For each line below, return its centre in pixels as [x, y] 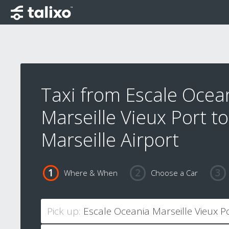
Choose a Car [174, 173]
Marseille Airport [110, 140]
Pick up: [64, 211]
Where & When [90, 173]
